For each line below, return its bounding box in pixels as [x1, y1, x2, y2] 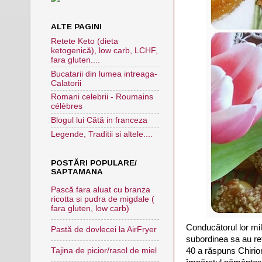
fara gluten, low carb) [51, 204, 129, 213]
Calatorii [51, 78, 81, 88]
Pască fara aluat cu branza [51, 185, 150, 195]
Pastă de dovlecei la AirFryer [51, 225, 157, 235]
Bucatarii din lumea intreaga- [51, 69, 157, 78]
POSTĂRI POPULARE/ [51, 158, 137, 168]
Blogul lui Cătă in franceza [51, 116, 147, 125]
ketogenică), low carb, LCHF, [51, 46, 158, 55]
